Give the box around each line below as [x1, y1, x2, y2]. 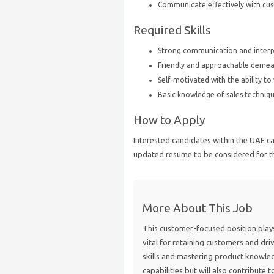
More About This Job [143, 201, 253, 215]
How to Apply [133, 113, 206, 127]
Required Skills [133, 23, 211, 37]
